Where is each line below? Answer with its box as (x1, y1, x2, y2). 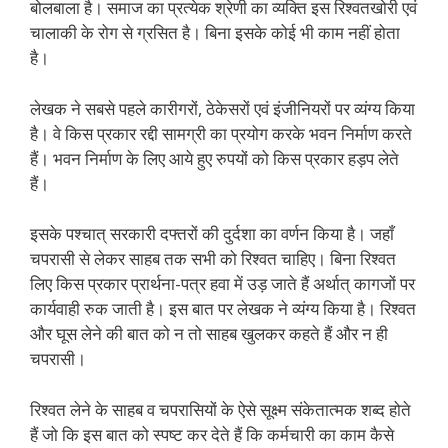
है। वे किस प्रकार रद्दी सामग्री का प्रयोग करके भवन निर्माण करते (30, 121, 412, 145)
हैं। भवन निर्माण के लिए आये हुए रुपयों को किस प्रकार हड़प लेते (30, 146, 399, 170)
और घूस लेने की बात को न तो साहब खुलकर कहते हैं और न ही (30, 322, 388, 345)
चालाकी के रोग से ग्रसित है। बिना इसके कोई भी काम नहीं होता (30, 21, 400, 44)
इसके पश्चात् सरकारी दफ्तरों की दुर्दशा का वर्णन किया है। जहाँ (30, 222, 394, 245)
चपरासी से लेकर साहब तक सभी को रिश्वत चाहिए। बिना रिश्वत (30, 247, 396, 270)
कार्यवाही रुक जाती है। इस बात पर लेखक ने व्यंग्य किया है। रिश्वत (30, 297, 416, 320)
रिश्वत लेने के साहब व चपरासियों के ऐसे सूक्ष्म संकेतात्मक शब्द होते (30, 397, 411, 421)
